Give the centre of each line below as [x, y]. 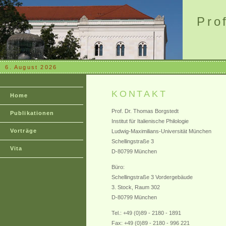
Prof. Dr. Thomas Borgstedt [145, 111]
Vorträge [23, 131]
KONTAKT [139, 94]
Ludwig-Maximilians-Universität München [161, 131]
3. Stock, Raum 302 [136, 187]
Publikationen [32, 113]
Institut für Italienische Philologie [150, 121]
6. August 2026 [31, 67]
